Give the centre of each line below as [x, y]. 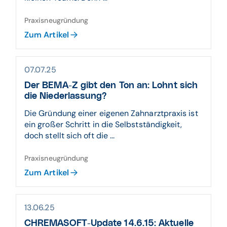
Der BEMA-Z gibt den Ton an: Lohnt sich [111, 86]
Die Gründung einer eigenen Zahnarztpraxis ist [111, 113]
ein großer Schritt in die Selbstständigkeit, [103, 124]
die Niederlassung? [66, 96]
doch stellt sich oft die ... [70, 136]
